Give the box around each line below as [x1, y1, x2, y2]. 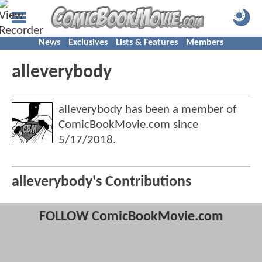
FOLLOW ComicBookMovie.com [39, 210, 223, 225]
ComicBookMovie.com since [58, 119, 198, 131]
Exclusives [68, 38, 108, 47]
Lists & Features [116, 38, 178, 47]
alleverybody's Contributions [12, 175, 191, 190]
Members [186, 38, 223, 47]
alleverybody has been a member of [58, 104, 236, 116]
